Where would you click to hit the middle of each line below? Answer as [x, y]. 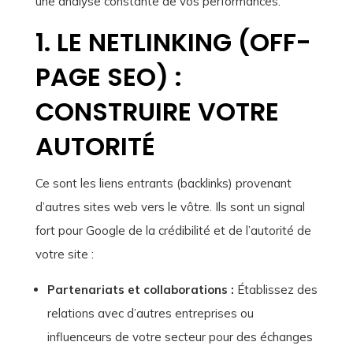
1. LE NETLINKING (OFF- [173, 43]
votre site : [64, 255]
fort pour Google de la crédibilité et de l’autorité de [173, 231]
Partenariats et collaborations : [140, 290]
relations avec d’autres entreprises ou [150, 314]
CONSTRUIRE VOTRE [157, 112]
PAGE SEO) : [108, 77]
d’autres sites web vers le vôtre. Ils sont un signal [170, 207]
